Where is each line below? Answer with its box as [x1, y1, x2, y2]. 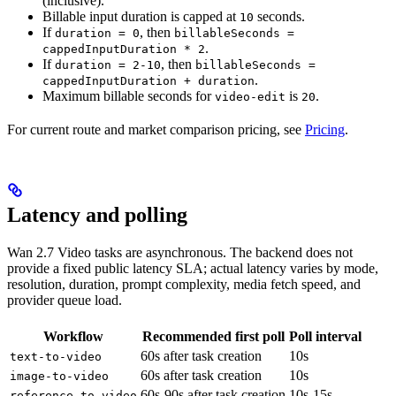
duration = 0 [55, 26, 140, 40]
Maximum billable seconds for [42, 88, 215, 103]
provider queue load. [7, 292, 122, 308]
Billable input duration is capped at [42, 8, 240, 24]
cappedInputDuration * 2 [42, 42, 205, 56]
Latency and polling [7, 202, 187, 226]
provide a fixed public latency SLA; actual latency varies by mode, [7, 260, 378, 276]
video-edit [215, 89, 286, 103]
